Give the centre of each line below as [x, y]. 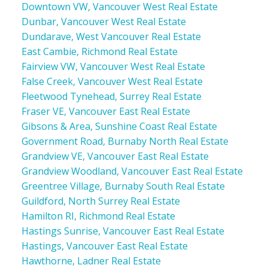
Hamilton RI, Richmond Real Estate [98, 216]
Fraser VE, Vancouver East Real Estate [106, 111]
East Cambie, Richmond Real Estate [99, 51]
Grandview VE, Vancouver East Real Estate [115, 156]
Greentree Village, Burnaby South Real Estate [123, 186]
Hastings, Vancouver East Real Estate [104, 246]
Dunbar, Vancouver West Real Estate [103, 21]
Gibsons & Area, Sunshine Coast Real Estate [119, 126]
